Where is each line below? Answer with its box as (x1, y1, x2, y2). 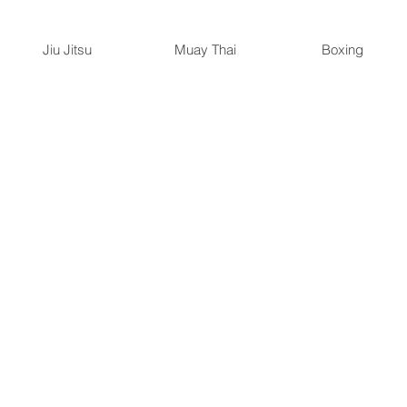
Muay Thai (174, 41, 236, 58)
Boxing (321, 41, 363, 58)
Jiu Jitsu (43, 41, 92, 58)
